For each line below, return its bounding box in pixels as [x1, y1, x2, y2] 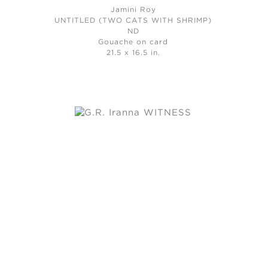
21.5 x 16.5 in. [106, 49, 160, 56]
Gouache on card [98, 38, 169, 45]
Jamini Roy [110, 6, 156, 13]
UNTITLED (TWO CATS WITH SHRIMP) [54, 17, 212, 24]
